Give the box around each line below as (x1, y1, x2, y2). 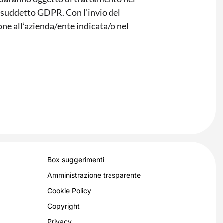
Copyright (47, 201, 80, 210)
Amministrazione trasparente (47, 170, 141, 179)
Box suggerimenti (47, 155, 104, 164)
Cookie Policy (47, 186, 91, 195)
